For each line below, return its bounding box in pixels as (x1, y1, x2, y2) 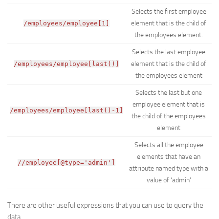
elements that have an (137, 152, 200, 161)
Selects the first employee (131, 7, 206, 16)
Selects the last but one (135, 88, 202, 97)
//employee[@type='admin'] (18, 158, 115, 166)
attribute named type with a (129, 164, 208, 173)
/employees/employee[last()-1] (10, 106, 123, 114)
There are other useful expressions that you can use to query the (7, 200, 203, 210)
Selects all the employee (134, 140, 203, 149)
